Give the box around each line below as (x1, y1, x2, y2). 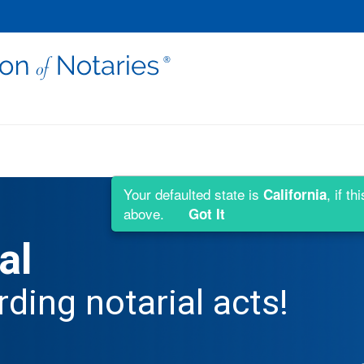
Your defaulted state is (123, 184, 263, 204)
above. (123, 203, 168, 223)
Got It (188, 204, 225, 223)
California (263, 184, 327, 204)
